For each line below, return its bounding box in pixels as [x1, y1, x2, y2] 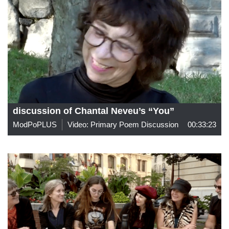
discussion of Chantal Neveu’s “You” [13, 105, 174, 116]
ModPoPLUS [13, 120, 57, 129]
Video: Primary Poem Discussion [67, 120, 178, 129]
